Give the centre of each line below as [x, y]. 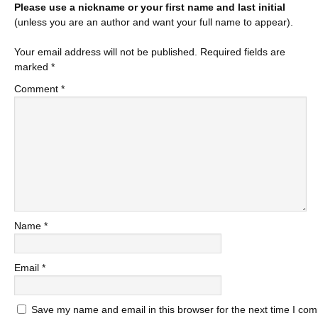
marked [33, 67]
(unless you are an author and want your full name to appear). [154, 22]
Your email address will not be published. [106, 52]
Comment [38, 89]
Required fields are [243, 52]
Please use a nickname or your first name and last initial [150, 7]
